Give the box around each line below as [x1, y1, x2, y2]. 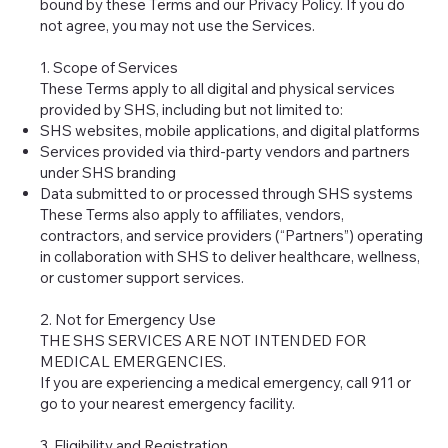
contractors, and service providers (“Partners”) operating [40, 226, 424, 246]
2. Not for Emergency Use [40, 310, 217, 330]
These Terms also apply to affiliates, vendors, [40, 205, 345, 225]
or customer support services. [40, 268, 245, 288]
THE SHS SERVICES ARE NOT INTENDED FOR [40, 331, 368, 351]
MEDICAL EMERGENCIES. [40, 352, 227, 372]
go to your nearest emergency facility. [40, 394, 296, 414]
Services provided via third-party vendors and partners [40, 142, 411, 162]
